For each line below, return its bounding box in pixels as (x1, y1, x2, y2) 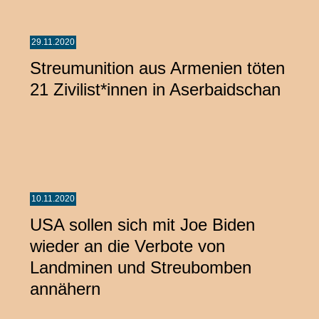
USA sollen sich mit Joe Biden (30, 214, 255, 234)
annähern (30, 278, 100, 298)
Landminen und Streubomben (30, 257, 251, 277)
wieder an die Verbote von (30, 236, 225, 256)
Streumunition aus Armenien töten (30, 58, 285, 78)
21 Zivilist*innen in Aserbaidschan (30, 79, 281, 99)
